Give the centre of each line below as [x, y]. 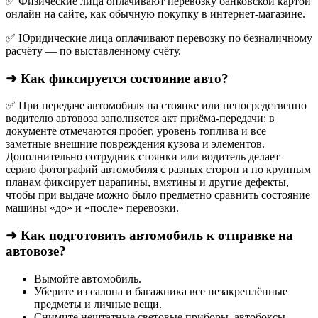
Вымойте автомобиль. [88, 278]
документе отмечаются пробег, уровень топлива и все [136, 131]
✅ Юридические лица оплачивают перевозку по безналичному [159, 38]
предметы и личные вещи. [98, 304]
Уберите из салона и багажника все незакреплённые [161, 291]
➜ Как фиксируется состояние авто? [117, 78]
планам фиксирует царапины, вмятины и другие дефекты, [147, 182]
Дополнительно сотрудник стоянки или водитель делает [143, 157]
